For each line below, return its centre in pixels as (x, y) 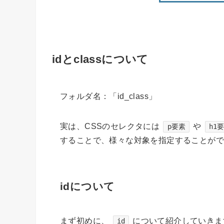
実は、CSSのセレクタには (110, 126)
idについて (87, 186)
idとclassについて (100, 59)
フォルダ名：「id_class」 (108, 96)
